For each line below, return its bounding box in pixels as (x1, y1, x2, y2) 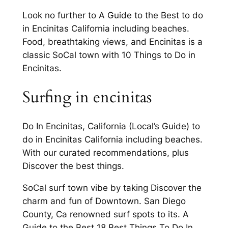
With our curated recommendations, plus (22, 148, 189, 158)
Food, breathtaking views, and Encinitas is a (22, 37, 203, 47)
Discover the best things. (22, 161, 124, 172)
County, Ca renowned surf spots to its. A (22, 209, 189, 220)
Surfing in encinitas (22, 86, 152, 108)
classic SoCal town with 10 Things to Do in (22, 50, 195, 61)
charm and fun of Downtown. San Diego (22, 196, 186, 207)
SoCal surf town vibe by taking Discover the (22, 183, 202, 193)
